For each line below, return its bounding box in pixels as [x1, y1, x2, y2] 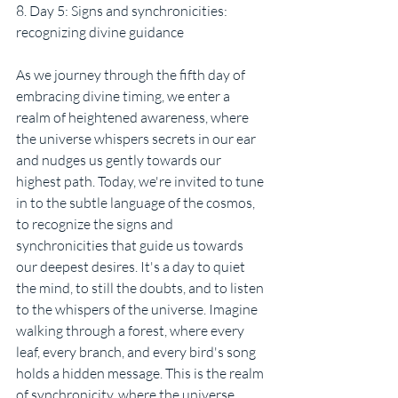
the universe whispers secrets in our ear [16, 130, 259, 148]
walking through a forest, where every [16, 322, 247, 340]
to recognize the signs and [16, 215, 176, 234]
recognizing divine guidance [16, 23, 184, 42]
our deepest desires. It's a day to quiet [16, 258, 248, 276]
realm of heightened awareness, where [16, 108, 251, 127]
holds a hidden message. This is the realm [16, 364, 267, 383]
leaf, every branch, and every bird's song [16, 343, 259, 362]
